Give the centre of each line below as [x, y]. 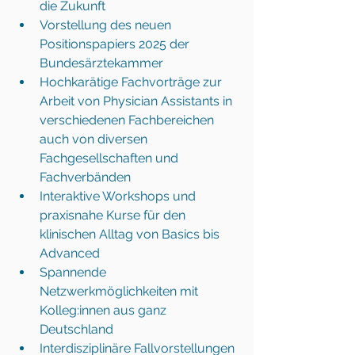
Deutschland [78, 329]
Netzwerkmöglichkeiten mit [120, 291]
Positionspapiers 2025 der [116, 44]
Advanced [71, 253]
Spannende [74, 272]
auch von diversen [95, 139]
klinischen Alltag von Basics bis [131, 234]
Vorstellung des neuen [107, 25]
